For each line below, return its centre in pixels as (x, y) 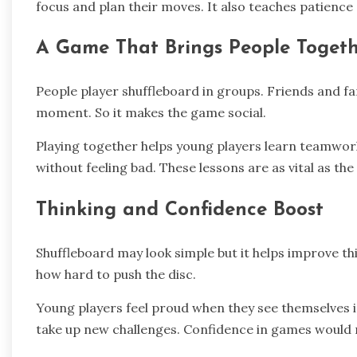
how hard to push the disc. (116, 275)
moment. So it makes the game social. (151, 113)
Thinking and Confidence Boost (180, 211)
